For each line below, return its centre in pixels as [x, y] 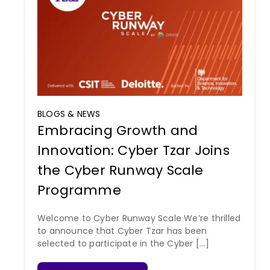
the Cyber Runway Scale [120, 171]
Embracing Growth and [118, 131]
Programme [79, 190]
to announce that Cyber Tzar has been [122, 231]
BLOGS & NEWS [69, 114]
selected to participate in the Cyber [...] [123, 244]
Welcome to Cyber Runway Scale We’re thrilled [139, 218]
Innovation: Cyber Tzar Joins [133, 151]
